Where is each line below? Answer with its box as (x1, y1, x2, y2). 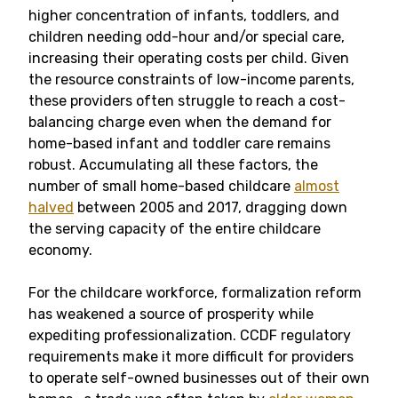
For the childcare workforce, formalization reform (28, 284, 362, 302)
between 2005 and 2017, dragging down (74, 199, 347, 217)
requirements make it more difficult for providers (28, 348, 354, 366)
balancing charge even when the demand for (28, 114, 331, 131)
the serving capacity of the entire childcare (28, 220, 321, 238)
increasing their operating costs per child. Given (28, 50, 349, 68)
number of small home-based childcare (28, 178, 294, 195)
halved (28, 199, 74, 217)
